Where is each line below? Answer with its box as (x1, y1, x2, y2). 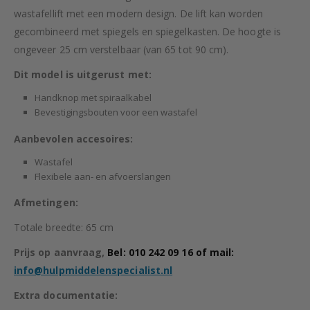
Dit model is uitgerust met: (14, 67, 152, 81)
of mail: (192, 246, 235, 259)
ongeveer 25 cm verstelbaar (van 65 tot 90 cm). (14, 42, 229, 56)
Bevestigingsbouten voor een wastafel (34, 105, 197, 118)
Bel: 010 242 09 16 (107, 246, 193, 259)
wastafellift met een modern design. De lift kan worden (14, 6, 263, 20)
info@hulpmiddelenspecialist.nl (14, 264, 173, 277)
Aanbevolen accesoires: (14, 131, 134, 145)
